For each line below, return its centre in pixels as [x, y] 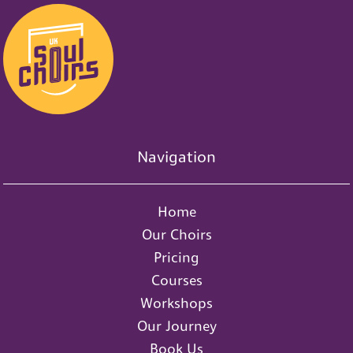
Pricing [176, 257]
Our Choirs [176, 234]
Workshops [176, 303]
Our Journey [176, 325]
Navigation [176, 156]
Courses [176, 280]
